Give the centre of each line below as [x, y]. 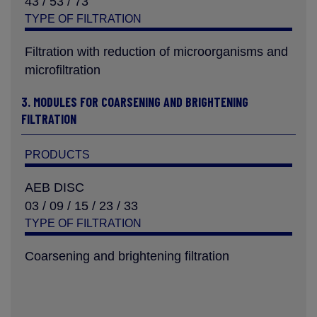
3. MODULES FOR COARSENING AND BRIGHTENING [135, 102]
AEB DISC [54, 188]
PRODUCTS [57, 155]
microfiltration [63, 70]
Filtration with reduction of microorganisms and [156, 52]
